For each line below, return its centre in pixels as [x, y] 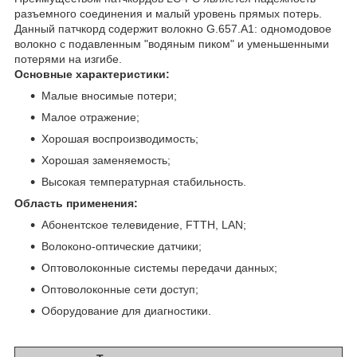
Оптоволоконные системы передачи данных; [159, 268]
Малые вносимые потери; [109, 96]
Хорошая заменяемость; [106, 161]
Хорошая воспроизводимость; [120, 139]
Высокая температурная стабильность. [144, 182]
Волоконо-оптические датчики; [122, 247]
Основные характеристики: [92, 75]
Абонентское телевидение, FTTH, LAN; [144, 225]
